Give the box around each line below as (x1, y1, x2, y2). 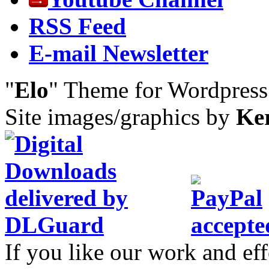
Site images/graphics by (5, 104, 236, 130)
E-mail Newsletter (29, 40, 208, 67)
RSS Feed (29, 13, 126, 40)
